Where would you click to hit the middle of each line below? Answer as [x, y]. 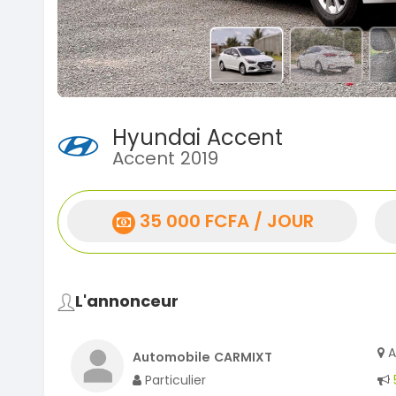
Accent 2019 [165, 159]
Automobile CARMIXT [202, 358]
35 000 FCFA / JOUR [227, 221]
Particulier [174, 381]
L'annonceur [127, 301]
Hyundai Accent [198, 138]
